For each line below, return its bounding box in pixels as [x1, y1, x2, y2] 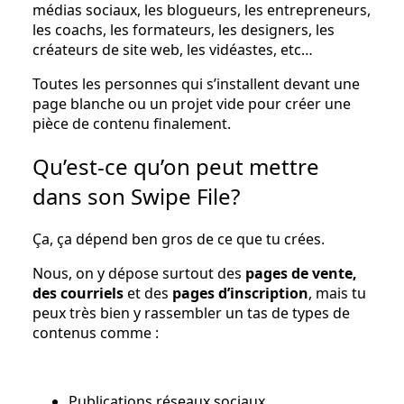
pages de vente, [245, 262, 357, 283]
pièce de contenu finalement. [32, 113, 231, 133]
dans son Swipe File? [32, 180, 240, 211]
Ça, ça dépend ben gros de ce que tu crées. [32, 228, 325, 249]
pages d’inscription [172, 282, 308, 303]
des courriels [32, 282, 124, 303]
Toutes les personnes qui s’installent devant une [32, 73, 360, 94]
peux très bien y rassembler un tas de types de [32, 302, 350, 323]
